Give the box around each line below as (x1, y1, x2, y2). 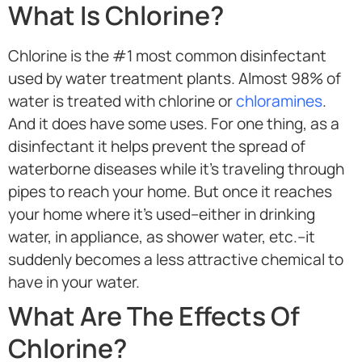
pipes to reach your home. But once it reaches (8, 181, 332, 203)
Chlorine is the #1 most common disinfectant (8, 45, 326, 67)
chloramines (236, 90, 322, 112)
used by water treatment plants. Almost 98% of (8, 68, 341, 90)
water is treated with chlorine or (8, 90, 236, 112)
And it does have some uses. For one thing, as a (8, 113, 339, 135)
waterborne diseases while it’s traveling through (8, 158, 344, 180)
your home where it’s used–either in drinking (8, 204, 315, 225)
